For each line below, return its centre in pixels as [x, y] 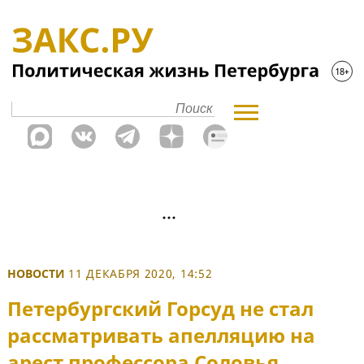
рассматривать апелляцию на [161, 336]
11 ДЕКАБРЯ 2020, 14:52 [141, 273]
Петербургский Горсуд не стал [160, 309]
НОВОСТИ [36, 273]
